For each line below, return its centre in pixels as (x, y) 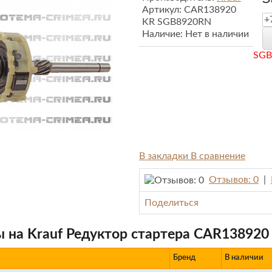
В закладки (165, 156)
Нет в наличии (217, 34)
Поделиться (172, 202)
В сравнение (218, 156)
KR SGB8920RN (177, 22)
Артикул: (163, 10)
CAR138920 (210, 10)
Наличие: (164, 34)
